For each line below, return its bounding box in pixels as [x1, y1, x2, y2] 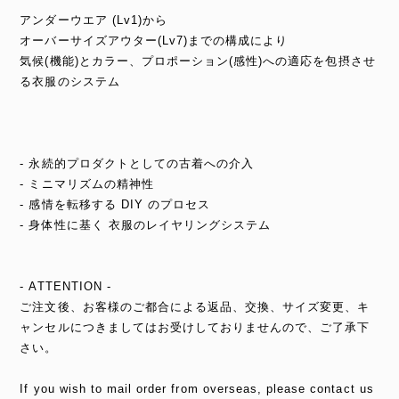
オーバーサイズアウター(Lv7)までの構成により [20, 33, 289, 47]
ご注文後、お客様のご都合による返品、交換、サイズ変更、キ [20, 299, 370, 313]
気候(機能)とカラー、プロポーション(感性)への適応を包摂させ [20, 53, 376, 68]
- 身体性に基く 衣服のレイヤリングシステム [20, 217, 272, 232]
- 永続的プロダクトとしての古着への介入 [20, 156, 255, 170]
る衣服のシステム [20, 74, 120, 88]
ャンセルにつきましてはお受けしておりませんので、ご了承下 [20, 320, 370, 334]
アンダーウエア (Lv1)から [20, 12, 167, 27]
